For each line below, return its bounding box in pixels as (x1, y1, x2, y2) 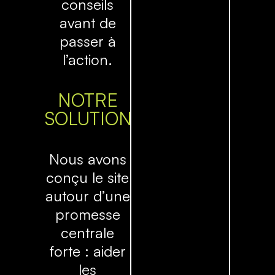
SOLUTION (45, 107, 132, 130)
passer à (59, 32, 116, 51)
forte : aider (49, 242, 126, 261)
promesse (55, 205, 120, 224)
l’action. (63, 50, 113, 69)
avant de (59, 14, 116, 33)
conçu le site (46, 168, 130, 187)
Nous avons (48, 150, 126, 169)
